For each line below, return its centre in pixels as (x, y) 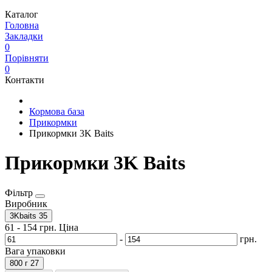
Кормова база (57, 111)
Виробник (26, 203)
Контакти (25, 80)
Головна (22, 25)
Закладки (24, 36)
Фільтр (20, 192)
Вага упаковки (35, 251)
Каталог (22, 14)
